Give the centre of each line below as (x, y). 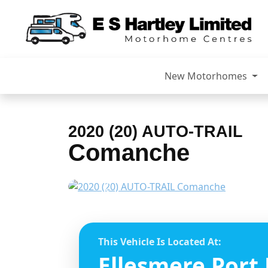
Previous (127, 193)
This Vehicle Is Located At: (160, 242)
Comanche (129, 153)
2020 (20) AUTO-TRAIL (156, 132)
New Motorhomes (207, 76)
